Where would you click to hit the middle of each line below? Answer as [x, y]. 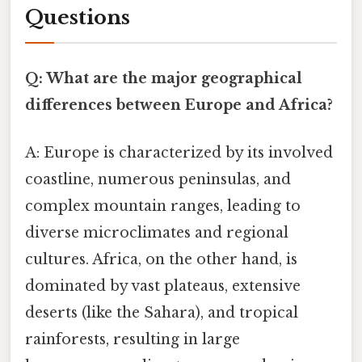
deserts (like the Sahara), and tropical [162, 312]
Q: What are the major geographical [164, 78]
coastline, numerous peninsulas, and [158, 179]
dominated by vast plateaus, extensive [163, 286]
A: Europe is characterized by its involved [179, 152]
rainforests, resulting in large [133, 339]
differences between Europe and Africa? [179, 105]
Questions [78, 18]
